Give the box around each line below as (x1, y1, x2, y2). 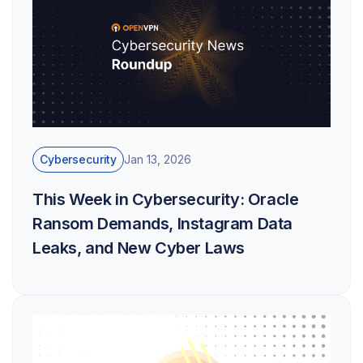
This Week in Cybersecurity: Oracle (32, 189, 299, 209)
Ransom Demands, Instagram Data (32, 213, 293, 233)
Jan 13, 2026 (124, 152, 192, 167)
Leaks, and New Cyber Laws (32, 237, 246, 258)
